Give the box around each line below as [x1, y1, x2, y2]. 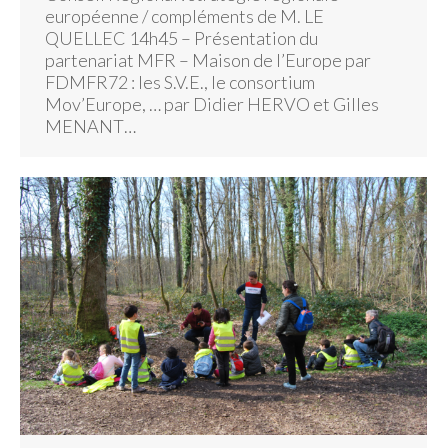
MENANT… [45, 114, 136, 137]
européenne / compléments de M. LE [45, 4, 324, 27]
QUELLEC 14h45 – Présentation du [45, 26, 318, 49]
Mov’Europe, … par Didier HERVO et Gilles [45, 92, 379, 115]
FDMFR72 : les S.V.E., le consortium [45, 70, 315, 93]
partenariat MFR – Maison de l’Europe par [45, 48, 371, 71]
